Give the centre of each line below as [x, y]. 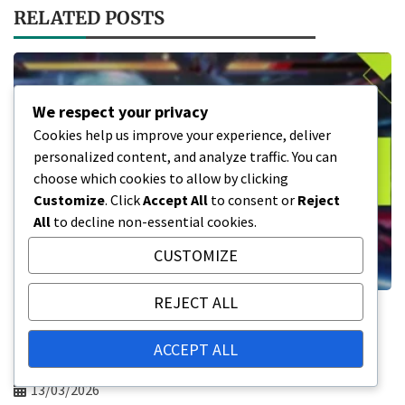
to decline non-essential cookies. [154, 221]
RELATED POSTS [89, 18]
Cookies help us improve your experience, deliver [182, 134]
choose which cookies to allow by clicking [161, 178]
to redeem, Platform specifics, [147, 339]
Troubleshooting [89, 363]
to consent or [253, 199]
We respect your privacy [120, 111]
